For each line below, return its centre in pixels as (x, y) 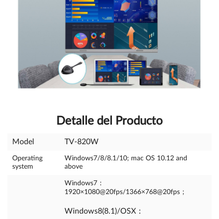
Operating (27, 158)
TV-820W (82, 142)
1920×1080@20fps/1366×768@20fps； (126, 192)
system (23, 167)
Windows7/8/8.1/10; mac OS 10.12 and (126, 158)
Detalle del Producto (109, 121)
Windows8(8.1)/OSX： (104, 211)
